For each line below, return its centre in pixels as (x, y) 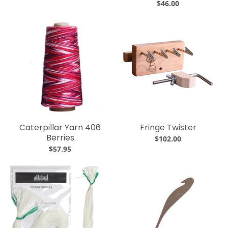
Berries (60, 138)
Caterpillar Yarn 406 (60, 127)
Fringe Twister (168, 127)
